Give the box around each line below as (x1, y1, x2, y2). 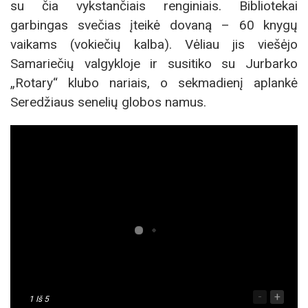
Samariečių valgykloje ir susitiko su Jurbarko (10, 56, 298, 72)
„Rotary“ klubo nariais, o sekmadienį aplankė (10, 75, 298, 91)
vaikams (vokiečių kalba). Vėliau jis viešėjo (10, 36, 298, 53)
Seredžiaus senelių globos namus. (10, 94, 206, 111)
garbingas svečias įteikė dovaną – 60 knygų (10, 17, 298, 34)
